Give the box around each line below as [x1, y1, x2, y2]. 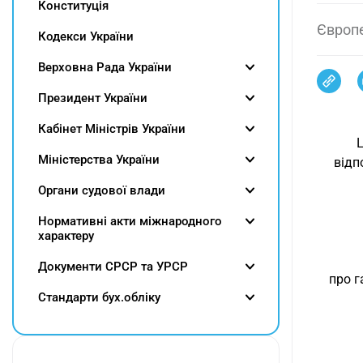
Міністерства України [38, 152, 160, 167]
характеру [38, 228, 94, 243]
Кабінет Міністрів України [38, 122, 186, 136]
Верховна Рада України [38, 60, 172, 75]
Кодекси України [38, 29, 134, 44]
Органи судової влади [38, 183, 165, 198]
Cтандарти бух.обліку [38, 290, 160, 305]
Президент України [38, 91, 147, 105]
